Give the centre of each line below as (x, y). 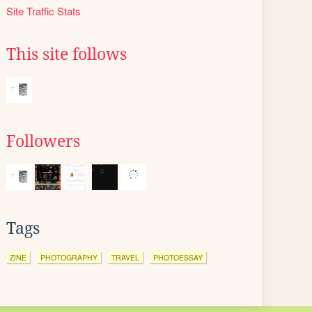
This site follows (67, 54)
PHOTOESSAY (178, 257)
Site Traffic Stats (44, 11)
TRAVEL (125, 257)
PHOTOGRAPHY (69, 257)
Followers (43, 141)
